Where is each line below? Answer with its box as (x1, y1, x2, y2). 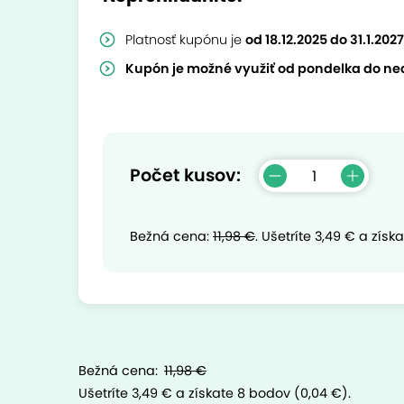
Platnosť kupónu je (125, 31, 245, 49)
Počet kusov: (130, 163, 241, 188)
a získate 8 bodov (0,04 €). (176, 384, 351, 402)
